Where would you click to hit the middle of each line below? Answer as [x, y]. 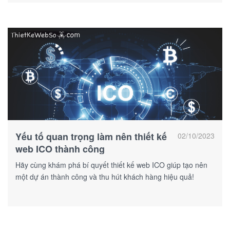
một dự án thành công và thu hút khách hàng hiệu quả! [105, 176]
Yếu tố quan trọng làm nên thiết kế [91, 136]
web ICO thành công [60, 149]
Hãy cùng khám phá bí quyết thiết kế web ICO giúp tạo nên [111, 165]
